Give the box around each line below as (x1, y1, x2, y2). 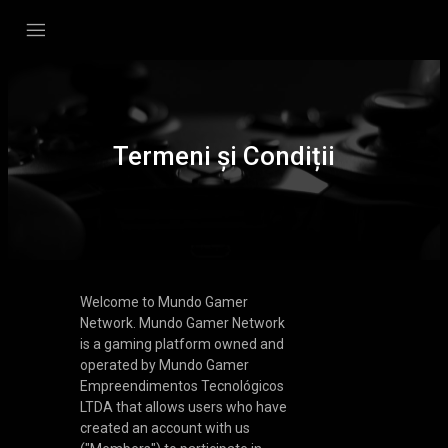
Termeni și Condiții (113, 141, 335, 171)
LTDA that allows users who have (79, 399, 287, 415)
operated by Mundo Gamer (79, 357, 249, 373)
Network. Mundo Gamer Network (79, 315, 285, 331)
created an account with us (79, 420, 250, 436)
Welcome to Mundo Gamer (79, 294, 248, 310)
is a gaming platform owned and (79, 336, 284, 352)
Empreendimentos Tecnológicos (79, 378, 284, 394)
